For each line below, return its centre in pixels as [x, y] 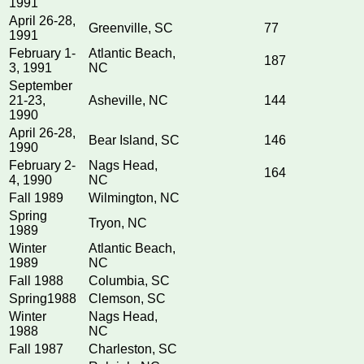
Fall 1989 [36, 198]
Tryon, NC [118, 223]
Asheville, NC [128, 101]
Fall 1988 [36, 281]
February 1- [42, 54]
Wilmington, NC [134, 198]
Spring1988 [43, 299]
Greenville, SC [131, 28]
